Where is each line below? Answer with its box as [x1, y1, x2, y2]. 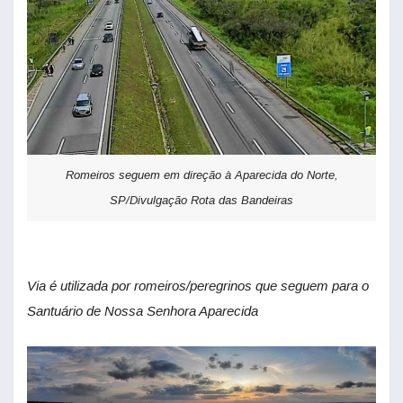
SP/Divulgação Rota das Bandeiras [110, 193, 293, 208]
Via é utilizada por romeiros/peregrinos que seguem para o [27, 278, 369, 294]
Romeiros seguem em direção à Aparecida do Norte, [65, 168, 338, 183]
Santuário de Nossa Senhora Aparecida [27, 303, 258, 319]
